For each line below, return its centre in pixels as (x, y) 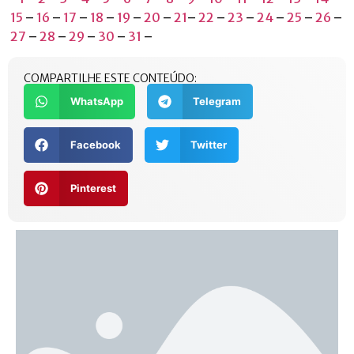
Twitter (209, 145)
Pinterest (93, 188)
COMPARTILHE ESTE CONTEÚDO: (110, 79)
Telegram (217, 102)
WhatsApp (96, 102)
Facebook (95, 145)
